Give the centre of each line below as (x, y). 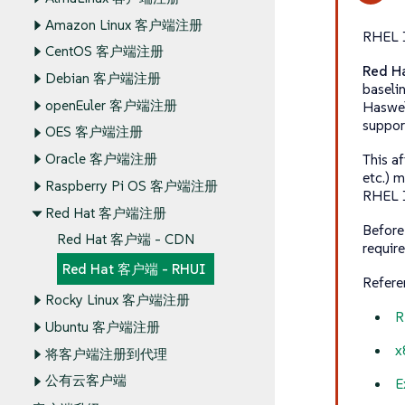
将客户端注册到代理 (106, 353)
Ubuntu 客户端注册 (102, 327)
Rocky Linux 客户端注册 (117, 300)
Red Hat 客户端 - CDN (126, 240)
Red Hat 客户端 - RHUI (134, 269)
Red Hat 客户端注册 (105, 213)
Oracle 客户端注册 (101, 159)
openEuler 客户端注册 (111, 106)
